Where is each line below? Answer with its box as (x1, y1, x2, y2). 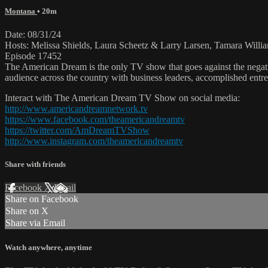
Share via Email (5, 218, 65, 229)
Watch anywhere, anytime (5, 242, 92, 252)
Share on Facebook (5, 194, 78, 205)
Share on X (5, 206, 48, 217)
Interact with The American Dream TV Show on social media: (5, 93, 240, 103)
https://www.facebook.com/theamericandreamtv (5, 114, 185, 125)
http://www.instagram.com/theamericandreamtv (5, 136, 183, 147)
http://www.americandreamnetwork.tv (5, 103, 148, 114)
